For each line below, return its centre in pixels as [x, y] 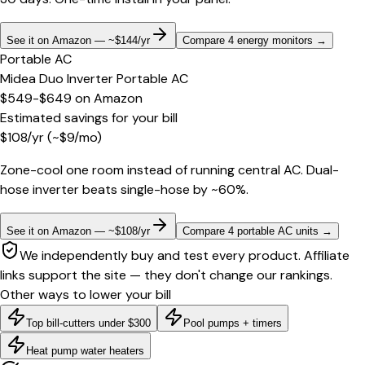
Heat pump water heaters [85, 351]
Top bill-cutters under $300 [88, 323]
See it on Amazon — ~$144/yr [78, 41]
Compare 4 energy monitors [248, 41]
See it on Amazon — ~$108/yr [78, 231]
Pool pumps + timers [233, 323]
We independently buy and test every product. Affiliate [185, 256]
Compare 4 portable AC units [251, 231]
